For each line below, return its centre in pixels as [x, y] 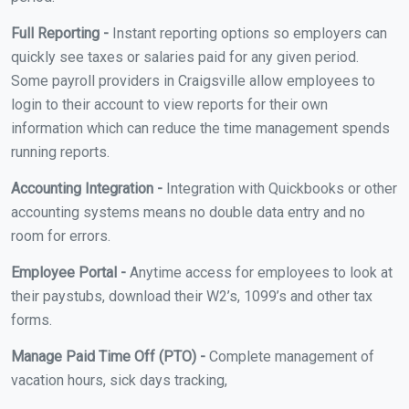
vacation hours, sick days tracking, [119, 380]
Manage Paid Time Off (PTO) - [108, 356]
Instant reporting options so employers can [248, 33]
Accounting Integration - [87, 188]
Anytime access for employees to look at [259, 272]
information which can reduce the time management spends [200, 128]
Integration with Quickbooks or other [280, 188]
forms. [31, 320]
